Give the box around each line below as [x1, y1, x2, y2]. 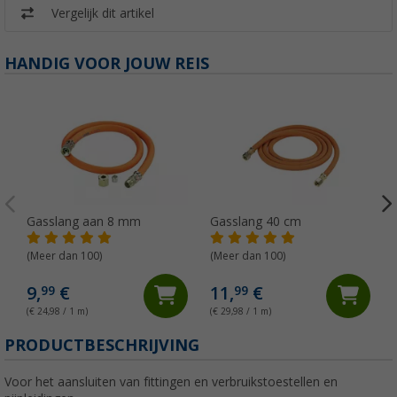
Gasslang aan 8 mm [27, 214, 141, 229]
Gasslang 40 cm [209, 214, 301, 229]
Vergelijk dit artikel [51, 5, 154, 20]
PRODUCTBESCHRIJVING [4, 335, 199, 354]
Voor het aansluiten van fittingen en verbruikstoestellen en [4, 374, 338, 389]
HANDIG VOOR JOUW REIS [4, 53, 209, 73]
